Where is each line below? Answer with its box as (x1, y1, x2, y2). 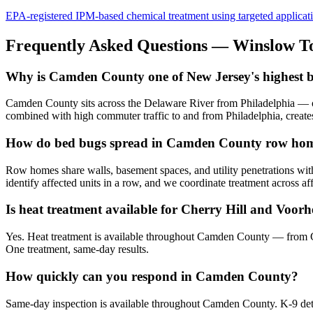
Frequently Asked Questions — (6, 36, 233, 54)
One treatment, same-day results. (6, 243, 149, 256)
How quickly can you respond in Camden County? (6, 268, 298, 284)
